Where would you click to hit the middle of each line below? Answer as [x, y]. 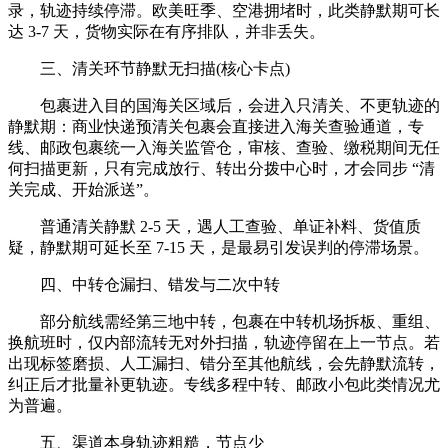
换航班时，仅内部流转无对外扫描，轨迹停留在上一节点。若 [224, 342]
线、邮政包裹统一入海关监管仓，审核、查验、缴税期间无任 [224, 147]
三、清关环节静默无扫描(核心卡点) [149, 68]
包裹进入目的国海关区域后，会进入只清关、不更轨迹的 [224, 105]
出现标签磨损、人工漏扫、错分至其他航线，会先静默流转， [224, 363]
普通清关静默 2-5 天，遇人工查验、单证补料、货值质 [214, 226]
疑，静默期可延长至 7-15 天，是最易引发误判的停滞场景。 [218, 247]
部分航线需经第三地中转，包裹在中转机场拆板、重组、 [224, 321]
